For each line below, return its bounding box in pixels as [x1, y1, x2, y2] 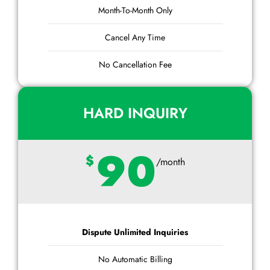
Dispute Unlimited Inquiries [82, 225, 188, 238]
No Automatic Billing [98, 253, 172, 265]
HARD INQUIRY [83, 102, 187, 124]
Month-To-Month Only [98, 4, 172, 16]
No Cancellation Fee [98, 58, 172, 71]
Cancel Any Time [105, 31, 165, 43]
